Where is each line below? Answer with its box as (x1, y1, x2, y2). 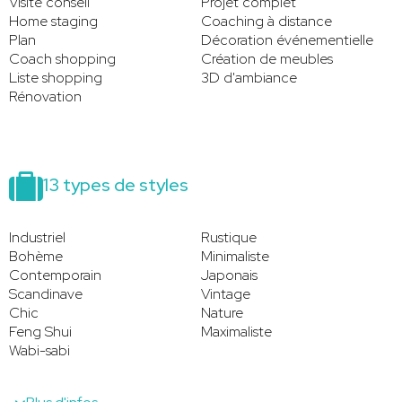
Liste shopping (9, 67, 102, 87)
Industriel (9, 227, 66, 247)
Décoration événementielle (201, 30, 373, 49)
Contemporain (9, 265, 101, 284)
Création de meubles (201, 48, 333, 68)
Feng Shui (9, 321, 72, 341)
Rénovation (9, 86, 82, 106)
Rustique (201, 227, 257, 247)
